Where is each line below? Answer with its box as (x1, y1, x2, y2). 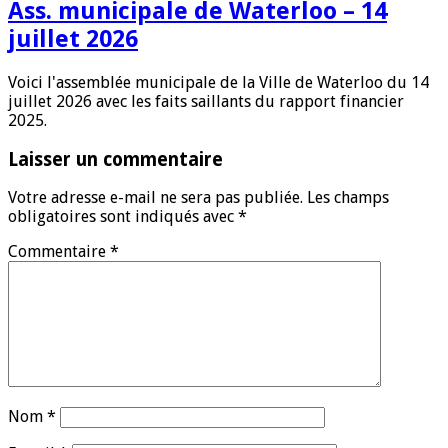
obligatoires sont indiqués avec (8, 207, 238, 227)
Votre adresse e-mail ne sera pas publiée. (8, 188, 303, 208)
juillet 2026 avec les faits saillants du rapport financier (8, 91, 404, 111)
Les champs (307, 188, 389, 208)
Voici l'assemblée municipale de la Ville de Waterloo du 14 (8, 72, 429, 92)
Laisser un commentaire (8, 148, 223, 170)
